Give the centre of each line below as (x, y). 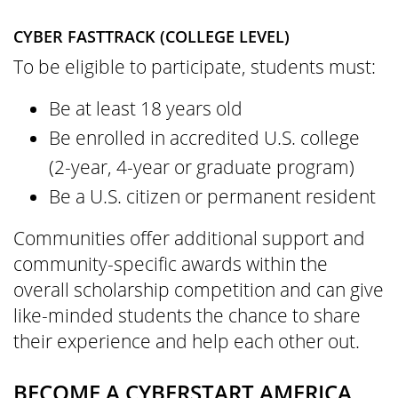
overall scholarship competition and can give (199, 289)
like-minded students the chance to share (187, 315)
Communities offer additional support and (189, 238)
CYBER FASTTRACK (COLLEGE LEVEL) (151, 36)
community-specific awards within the (171, 263)
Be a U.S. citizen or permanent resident (212, 196)
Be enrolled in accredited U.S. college (204, 137)
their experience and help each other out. (187, 341)
